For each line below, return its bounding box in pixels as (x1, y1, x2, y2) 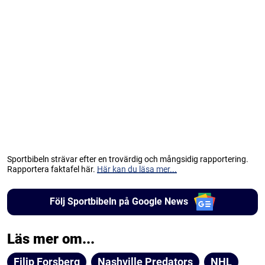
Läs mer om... (7, 230, 95, 247)
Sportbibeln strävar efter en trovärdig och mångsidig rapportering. (7, 154, 248, 164)
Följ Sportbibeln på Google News (49, 196, 188, 208)
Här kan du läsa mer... (97, 164, 177, 174)
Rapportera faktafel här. (7, 164, 97, 174)
